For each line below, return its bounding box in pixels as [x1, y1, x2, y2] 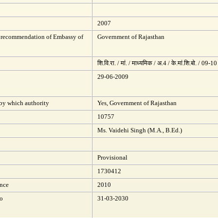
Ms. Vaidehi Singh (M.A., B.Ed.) [97, 127, 182, 134]
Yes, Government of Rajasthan [97, 99, 177, 107]
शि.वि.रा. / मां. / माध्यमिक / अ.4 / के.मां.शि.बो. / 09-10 [97, 59, 217, 67]
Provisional [97, 154, 127, 161]
